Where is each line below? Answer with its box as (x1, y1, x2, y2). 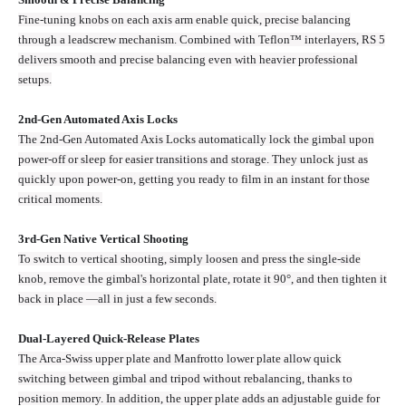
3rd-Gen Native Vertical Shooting (18, 232, 188, 246)
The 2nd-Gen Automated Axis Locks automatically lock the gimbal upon (18, 132, 374, 147)
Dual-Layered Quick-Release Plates (18, 332, 199, 346)
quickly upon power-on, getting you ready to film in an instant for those (18, 172, 370, 187)
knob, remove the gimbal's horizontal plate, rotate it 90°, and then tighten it (18, 272, 387, 286)
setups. (18, 72, 52, 87)
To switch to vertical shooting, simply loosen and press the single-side (18, 252, 361, 266)
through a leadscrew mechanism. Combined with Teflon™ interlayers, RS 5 (18, 33, 385, 47)
